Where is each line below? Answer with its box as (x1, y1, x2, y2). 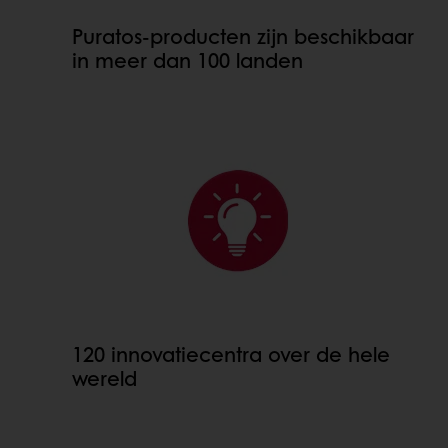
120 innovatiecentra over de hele (72, 340, 390, 369)
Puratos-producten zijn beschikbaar (72, 22, 414, 51)
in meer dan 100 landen (72, 46, 303, 75)
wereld (72, 364, 137, 393)
